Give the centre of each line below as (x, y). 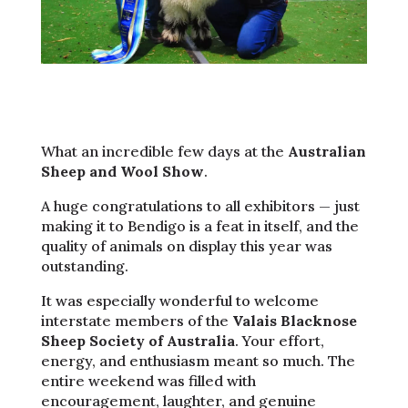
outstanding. (84, 265)
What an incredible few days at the (164, 151)
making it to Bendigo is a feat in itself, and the (199, 225)
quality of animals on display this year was (186, 245)
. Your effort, (279, 340)
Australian (326, 151)
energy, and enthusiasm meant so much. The (198, 360)
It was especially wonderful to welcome (179, 300)
